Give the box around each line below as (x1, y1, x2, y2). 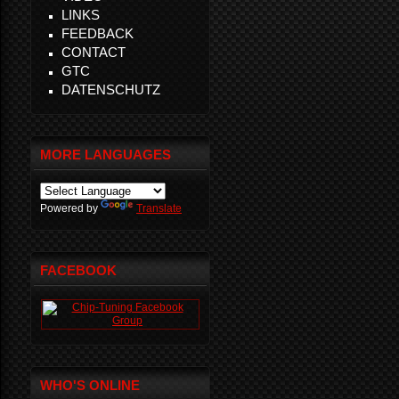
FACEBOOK (40, 263, 117, 278)
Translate (136, 202, 182, 215)
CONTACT (61, 45, 126, 60)
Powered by (40, 202, 101, 215)
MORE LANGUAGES (40, 147, 171, 162)
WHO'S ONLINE (40, 378, 140, 393)
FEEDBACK (61, 26, 134, 41)
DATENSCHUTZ (61, 82, 160, 97)
